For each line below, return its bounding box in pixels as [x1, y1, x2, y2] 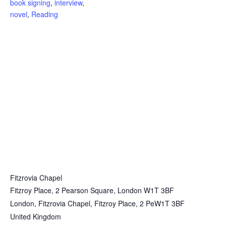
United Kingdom [10, 211, 61, 222]
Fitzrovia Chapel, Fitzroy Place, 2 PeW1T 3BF [38, 198, 185, 209]
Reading [31, 9, 58, 20]
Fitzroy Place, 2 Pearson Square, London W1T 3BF [10, 185, 174, 196]
